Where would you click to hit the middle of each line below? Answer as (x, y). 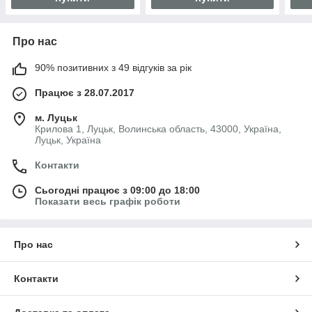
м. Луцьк (56, 118)
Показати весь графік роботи (108, 202)
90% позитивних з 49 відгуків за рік (113, 68)
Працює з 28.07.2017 (85, 93)
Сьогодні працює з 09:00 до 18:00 (117, 190)
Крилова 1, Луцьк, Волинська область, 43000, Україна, (158, 129)
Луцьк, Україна (68, 140)
